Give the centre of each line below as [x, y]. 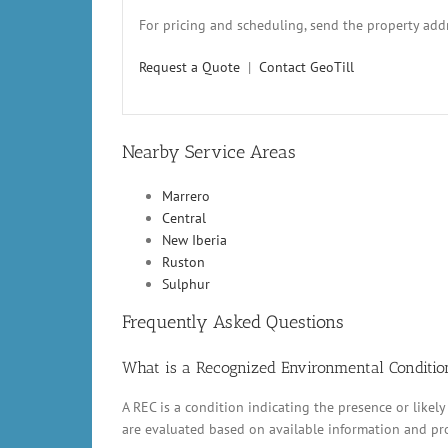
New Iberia [194, 240]
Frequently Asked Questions [233, 322]
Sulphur [186, 284]
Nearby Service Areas [209, 151]
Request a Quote [189, 66]
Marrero [186, 196]
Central [184, 218]
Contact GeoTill [306, 66]
